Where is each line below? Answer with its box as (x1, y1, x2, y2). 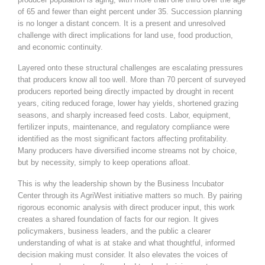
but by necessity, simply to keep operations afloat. (18, 158, 190, 167)
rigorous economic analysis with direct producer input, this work (18, 202, 235, 212)
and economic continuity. (18, 42, 103, 51)
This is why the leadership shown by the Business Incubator (18, 179, 224, 188)
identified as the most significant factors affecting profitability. (18, 134, 228, 144)
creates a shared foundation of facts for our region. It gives (18, 214, 219, 224)
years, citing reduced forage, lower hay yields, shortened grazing (18, 99, 238, 108)
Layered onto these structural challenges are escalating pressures (18, 63, 243, 73)
